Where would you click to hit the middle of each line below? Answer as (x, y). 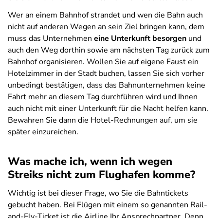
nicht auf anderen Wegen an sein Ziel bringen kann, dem (106, 27)
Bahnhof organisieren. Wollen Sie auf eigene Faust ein (103, 62)
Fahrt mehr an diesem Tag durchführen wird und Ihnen (103, 97)
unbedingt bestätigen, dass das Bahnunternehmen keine (107, 85)
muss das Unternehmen (51, 38)
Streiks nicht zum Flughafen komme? (101, 175)
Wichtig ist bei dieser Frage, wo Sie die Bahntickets (98, 193)
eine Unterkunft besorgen (140, 38)
